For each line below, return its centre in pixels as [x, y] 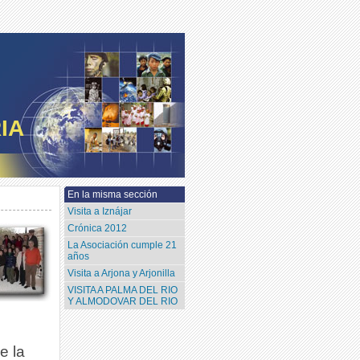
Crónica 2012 [98, 229]
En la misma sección [113, 195]
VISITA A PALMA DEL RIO [123, 290]
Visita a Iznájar [100, 212]
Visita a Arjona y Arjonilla [122, 274]
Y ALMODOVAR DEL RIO [123, 302]
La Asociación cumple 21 [123, 245]
